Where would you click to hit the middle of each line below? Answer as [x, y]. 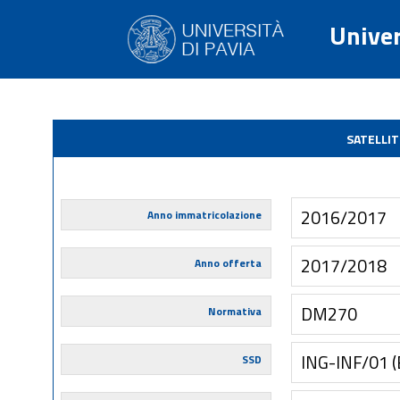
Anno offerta [228, 263]
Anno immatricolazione [204, 215]
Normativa [234, 311]
